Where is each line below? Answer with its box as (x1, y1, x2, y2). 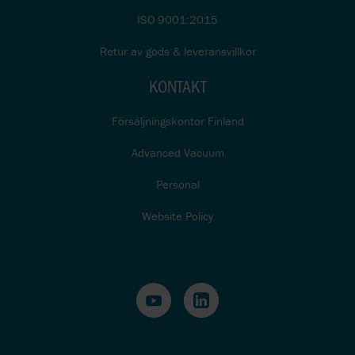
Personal (155, 177, 200, 193)
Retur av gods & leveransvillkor (99, 44, 256, 59)
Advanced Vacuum (131, 145, 224, 161)
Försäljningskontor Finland (111, 113, 244, 129)
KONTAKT (148, 74, 207, 98)
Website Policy (142, 208, 213, 224)
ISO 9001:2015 (137, 12, 218, 28)
